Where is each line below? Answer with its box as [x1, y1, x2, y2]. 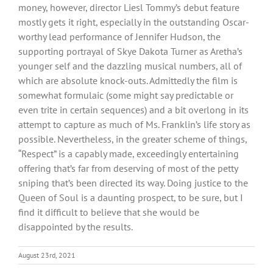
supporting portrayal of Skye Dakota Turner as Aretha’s [18, 44, 243, 57]
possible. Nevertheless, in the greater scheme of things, [18, 132, 247, 145]
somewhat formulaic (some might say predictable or [18, 88, 233, 101]
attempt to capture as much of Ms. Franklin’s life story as [18, 118, 250, 130]
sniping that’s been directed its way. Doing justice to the [18, 176, 248, 189]
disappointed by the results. [18, 220, 133, 233]
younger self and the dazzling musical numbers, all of [18, 59, 242, 72]
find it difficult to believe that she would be [18, 205, 199, 218]
